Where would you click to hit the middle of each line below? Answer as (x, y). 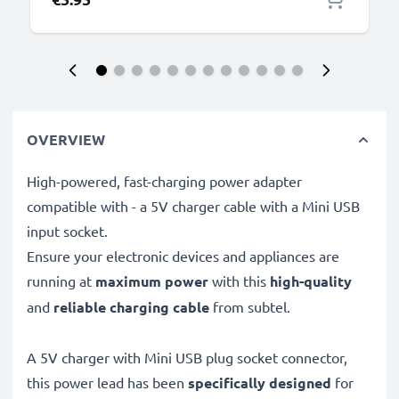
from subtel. (250, 306)
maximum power (152, 281)
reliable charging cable (130, 307)
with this (237, 281)
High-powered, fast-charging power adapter (164, 181)
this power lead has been (107, 382)
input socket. (67, 231)
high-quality (309, 281)
